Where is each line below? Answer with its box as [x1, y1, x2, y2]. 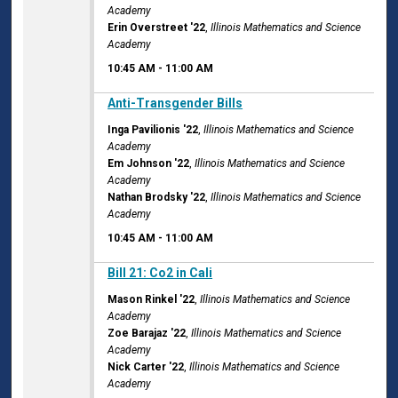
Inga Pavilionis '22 [107, 123, 199, 137]
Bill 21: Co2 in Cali [107, 266, 213, 281]
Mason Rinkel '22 [107, 293, 195, 306]
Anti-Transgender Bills [107, 96, 243, 111]
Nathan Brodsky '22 [107, 191, 206, 204]
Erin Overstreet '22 [107, 21, 206, 35]
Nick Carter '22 [107, 361, 185, 374]
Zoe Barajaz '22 [107, 327, 187, 340]
